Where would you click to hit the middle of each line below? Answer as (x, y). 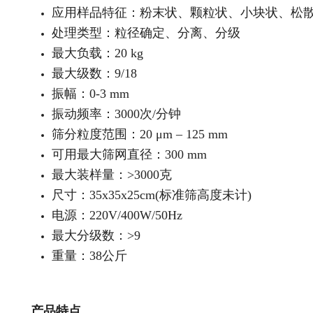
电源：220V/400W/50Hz (117, 215)
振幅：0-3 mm (90, 94)
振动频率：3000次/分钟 (116, 114)
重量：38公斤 (89, 256)
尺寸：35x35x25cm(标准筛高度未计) (152, 195)
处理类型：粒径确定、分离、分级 (146, 33)
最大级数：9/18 (94, 73)
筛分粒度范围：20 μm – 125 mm (140, 134)
